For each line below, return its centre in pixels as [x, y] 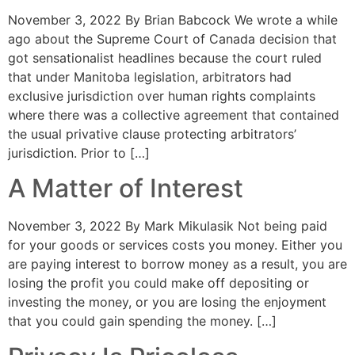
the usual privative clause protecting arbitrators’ [152, 134]
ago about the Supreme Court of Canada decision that [172, 39]
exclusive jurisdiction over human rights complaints [162, 96]
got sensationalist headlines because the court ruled [165, 58]
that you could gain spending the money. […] [142, 321]
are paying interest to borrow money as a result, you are [177, 264]
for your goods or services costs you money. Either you [175, 245]
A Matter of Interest [126, 189]
